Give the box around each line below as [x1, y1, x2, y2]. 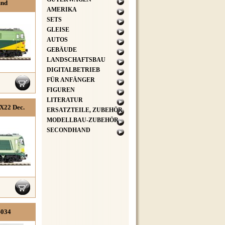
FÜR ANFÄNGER [47, 76, 95, 83]
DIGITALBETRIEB [47, 66, 100, 73]
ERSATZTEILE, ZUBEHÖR [47, 106, 123, 114]
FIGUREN [47, 86, 75, 93]
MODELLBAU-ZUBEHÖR [47, 117, 119, 124]
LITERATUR [47, 96, 83, 103]
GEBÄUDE [47, 46, 77, 53]
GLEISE [47, 26, 69, 33]
